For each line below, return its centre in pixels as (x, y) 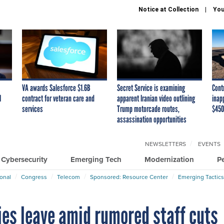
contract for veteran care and (58, 98)
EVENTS (209, 144)
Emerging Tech (96, 159)
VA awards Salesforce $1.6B (56, 88)
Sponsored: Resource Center (129, 177)
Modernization (169, 159)
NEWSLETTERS (165, 144)
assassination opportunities (152, 119)
